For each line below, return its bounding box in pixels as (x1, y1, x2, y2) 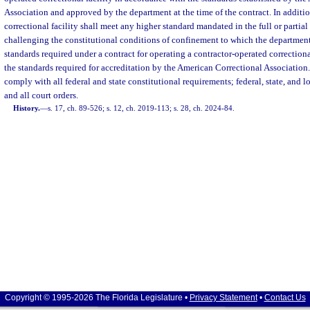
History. (13, 104, 41, 112)
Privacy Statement (189, 293, 257, 302)
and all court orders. (4, 90, 78, 100)
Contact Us (264, 293, 306, 302)
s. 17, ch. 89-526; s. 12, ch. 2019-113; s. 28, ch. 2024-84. (48, 104, 235, 112)
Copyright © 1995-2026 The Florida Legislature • (4, 293, 190, 302)
